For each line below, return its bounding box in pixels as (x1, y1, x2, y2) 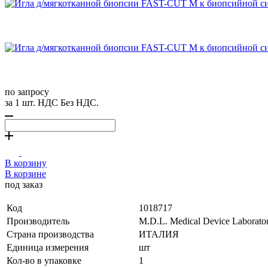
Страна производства (7, 229, 94, 239)
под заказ (5, 179, 42, 190)
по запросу (5, 86, 49, 97)
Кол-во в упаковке (7, 255, 81, 266)
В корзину (5, 157, 47, 168)
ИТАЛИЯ (139, 229, 179, 239)
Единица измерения (7, 242, 89, 252)
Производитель (7, 215, 69, 226)
